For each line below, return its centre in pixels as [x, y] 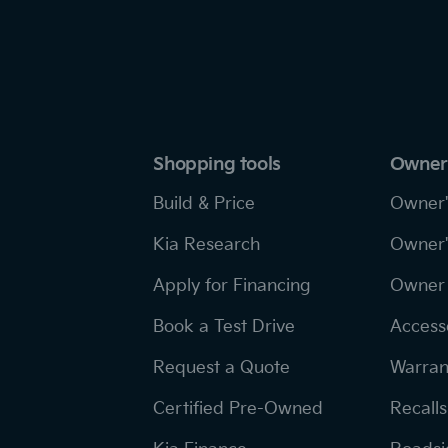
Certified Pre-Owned [238, 408]
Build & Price [204, 203]
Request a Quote [222, 367]
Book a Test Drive [224, 326]
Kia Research [207, 244]
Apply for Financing [232, 285]
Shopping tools [217, 164]
